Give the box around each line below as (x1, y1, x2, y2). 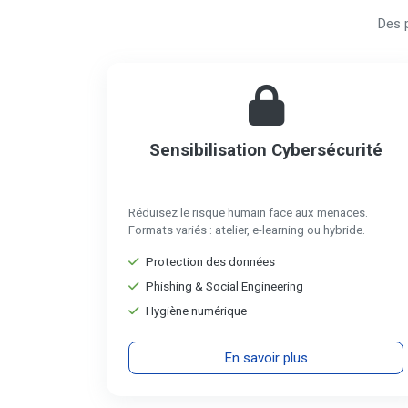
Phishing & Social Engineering (146, 280, 303, 293)
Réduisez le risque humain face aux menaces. (128, 206, 368, 219)
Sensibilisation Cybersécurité (149, 140, 382, 160)
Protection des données (146, 255, 275, 269)
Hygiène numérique (146, 304, 247, 318)
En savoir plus (224, 350, 308, 366)
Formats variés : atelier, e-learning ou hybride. (128, 223, 365, 237)
